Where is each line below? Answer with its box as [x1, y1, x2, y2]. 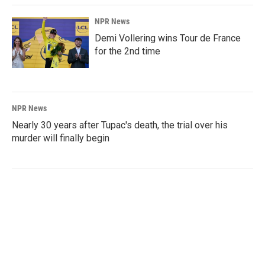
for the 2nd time [95, 45, 160, 57]
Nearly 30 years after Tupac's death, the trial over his [12, 119, 228, 131]
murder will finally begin [12, 132, 109, 144]
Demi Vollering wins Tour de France [95, 32, 241, 44]
